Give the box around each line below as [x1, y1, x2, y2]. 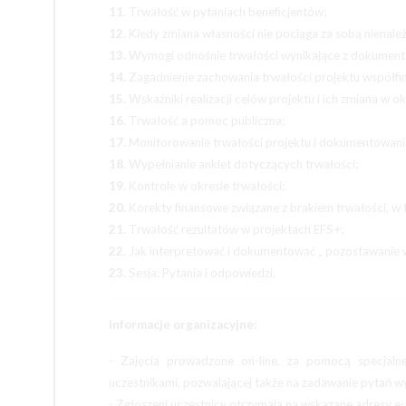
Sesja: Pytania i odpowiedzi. [126, 266, 275, 280]
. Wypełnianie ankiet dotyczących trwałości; [123, 157, 358, 171]
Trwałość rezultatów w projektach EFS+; [126, 222, 343, 237]
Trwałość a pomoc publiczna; [126, 113, 285, 128]
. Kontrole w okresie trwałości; [123, 179, 285, 193]
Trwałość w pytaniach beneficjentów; [126, 5, 326, 19]
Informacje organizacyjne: [109, 317, 257, 332]
